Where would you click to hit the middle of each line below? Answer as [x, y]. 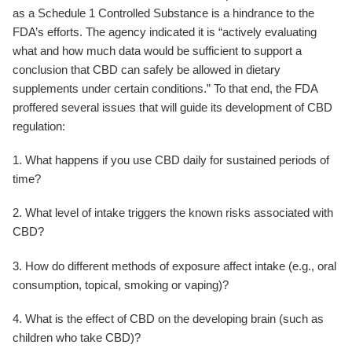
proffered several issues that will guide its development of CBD [172, 108]
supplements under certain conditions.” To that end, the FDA [165, 89]
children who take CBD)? [77, 337]
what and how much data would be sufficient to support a [157, 51]
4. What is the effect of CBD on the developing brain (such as [168, 318]
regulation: [39, 126]
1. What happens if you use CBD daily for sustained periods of [171, 160]
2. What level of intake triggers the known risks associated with [173, 213]
